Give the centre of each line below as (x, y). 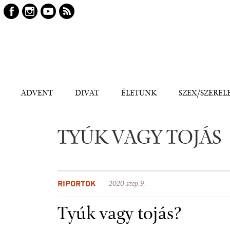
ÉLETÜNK (139, 94)
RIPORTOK (77, 184)
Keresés (26, 41)
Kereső (25, 45)
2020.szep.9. (129, 185)
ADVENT (37, 94)
